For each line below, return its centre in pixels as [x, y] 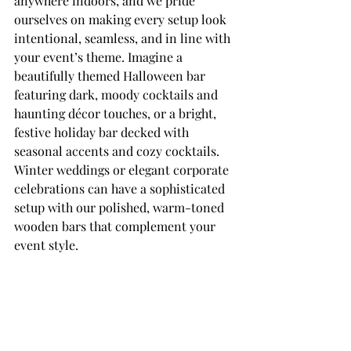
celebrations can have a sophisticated [121, 189]
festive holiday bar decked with [103, 132]
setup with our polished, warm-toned [121, 208]
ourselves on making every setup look [122, 20]
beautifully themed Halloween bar [111, 76]
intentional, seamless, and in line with [124, 38]
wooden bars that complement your [116, 226]
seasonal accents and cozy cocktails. [118, 151]
